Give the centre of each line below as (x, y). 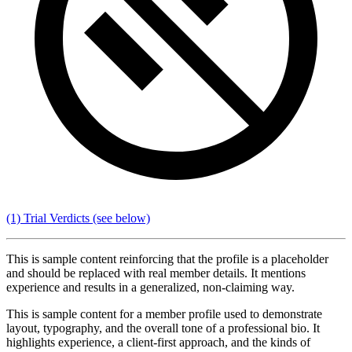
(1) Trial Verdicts (48, 218)
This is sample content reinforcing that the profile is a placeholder (167, 258)
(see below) (120, 218)
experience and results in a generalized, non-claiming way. (150, 287)
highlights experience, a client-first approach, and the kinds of (158, 342)
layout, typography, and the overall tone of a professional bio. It (163, 328)
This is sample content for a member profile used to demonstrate (164, 313)
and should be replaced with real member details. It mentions (156, 273)
